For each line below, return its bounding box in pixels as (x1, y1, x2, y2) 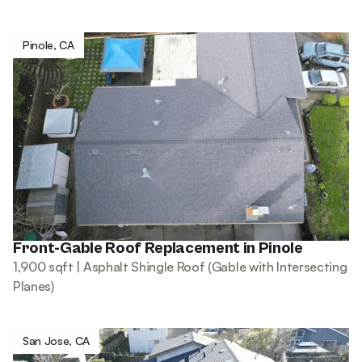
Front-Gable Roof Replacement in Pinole (13, 238, 303, 258)
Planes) (13, 277, 54, 294)
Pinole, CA (23, 37, 74, 52)
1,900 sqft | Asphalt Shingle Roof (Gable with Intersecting (13, 258, 347, 275)
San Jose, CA (23, 333, 90, 347)
